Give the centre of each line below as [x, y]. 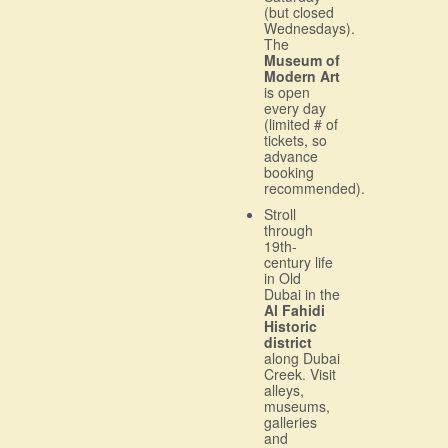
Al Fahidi [294, 309]
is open [287, 91]
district [288, 341]
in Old [282, 277]
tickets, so [295, 139]
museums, [297, 405]
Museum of [302, 59]
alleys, [284, 389]
